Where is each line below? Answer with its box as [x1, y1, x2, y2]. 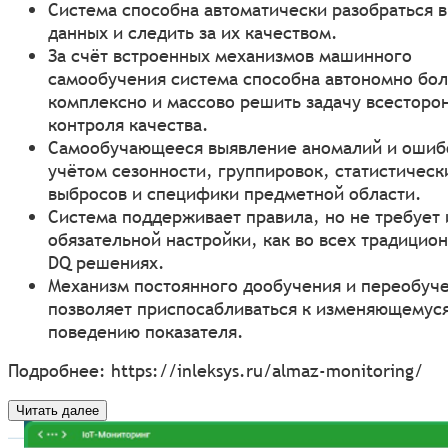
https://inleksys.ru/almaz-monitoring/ [111, 358, 423, 382]
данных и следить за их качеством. [48, 20, 338, 44]
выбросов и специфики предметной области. [48, 181, 422, 205]
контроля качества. [48, 112, 209, 136]
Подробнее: [8, 358, 111, 382]
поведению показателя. [48, 319, 244, 343]
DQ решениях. [48, 250, 165, 274]
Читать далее [16, 402, 99, 418]
